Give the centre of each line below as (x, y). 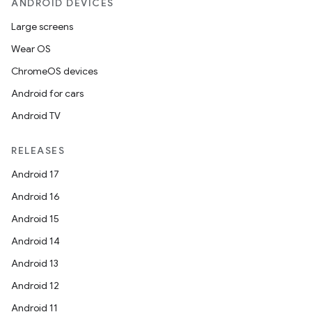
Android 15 (35, 219)
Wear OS (31, 49)
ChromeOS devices (54, 71)
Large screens (42, 26)
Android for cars (47, 93)
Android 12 (35, 286)
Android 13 (35, 263)
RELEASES (38, 150)
